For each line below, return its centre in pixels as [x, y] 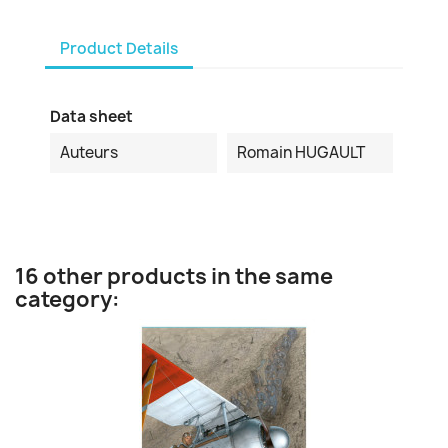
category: [67, 299]
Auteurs [89, 152]
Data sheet [91, 116]
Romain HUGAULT [300, 152]
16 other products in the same [174, 276]
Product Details [119, 48]
